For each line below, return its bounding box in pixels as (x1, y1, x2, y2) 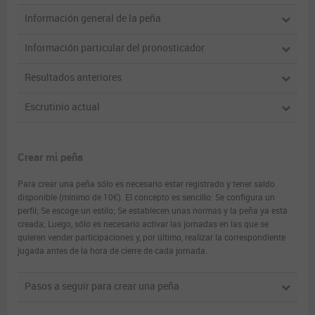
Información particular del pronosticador (25, 41, 205, 54)
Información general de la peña (25, 12, 161, 25)
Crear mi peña (18, 150, 83, 164)
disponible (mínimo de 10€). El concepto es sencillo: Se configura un (18, 192, 275, 202)
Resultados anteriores (25, 71, 122, 84)
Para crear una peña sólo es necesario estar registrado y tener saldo (18, 179, 275, 189)
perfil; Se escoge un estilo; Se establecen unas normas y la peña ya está (18, 205, 288, 216)
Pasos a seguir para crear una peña (25, 280, 179, 292)
